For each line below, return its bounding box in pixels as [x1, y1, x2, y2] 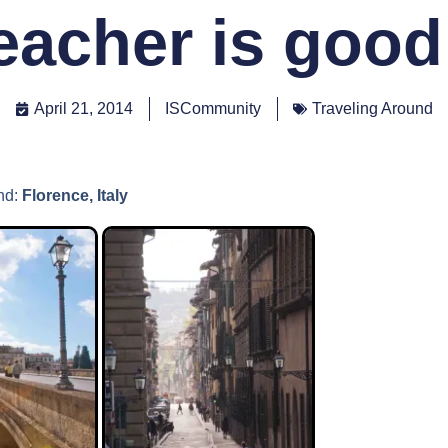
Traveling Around [312, 100, 433, 117]
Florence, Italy [21, 187, 128, 205]
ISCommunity [165, 100, 261, 117]
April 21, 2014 [34, 100, 133, 117]
